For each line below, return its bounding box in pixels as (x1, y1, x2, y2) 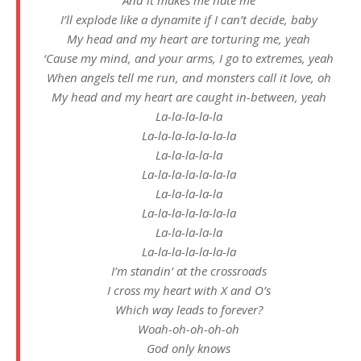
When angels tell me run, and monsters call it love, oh (46, 68, 331, 85)
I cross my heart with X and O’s (106, 281, 271, 298)
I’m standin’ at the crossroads (110, 262, 267, 279)
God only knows (147, 339, 230, 356)
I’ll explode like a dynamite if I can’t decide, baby (60, 10, 317, 27)
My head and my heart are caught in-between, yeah (51, 88, 326, 105)
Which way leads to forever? (114, 301, 263, 317)
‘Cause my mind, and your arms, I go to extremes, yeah (44, 49, 334, 66)
